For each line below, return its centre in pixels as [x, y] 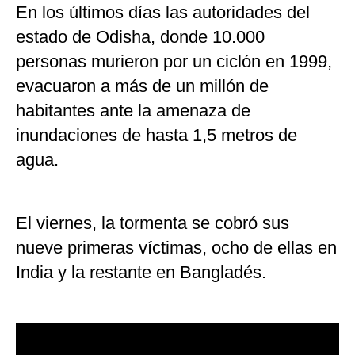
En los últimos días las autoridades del [163, 13]
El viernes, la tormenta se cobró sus [153, 223]
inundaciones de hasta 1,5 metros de [157, 136]
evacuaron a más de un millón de [142, 86]
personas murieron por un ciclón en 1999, [174, 62]
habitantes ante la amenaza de [133, 111]
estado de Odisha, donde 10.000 [140, 37]
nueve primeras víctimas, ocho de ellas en [176, 248]
